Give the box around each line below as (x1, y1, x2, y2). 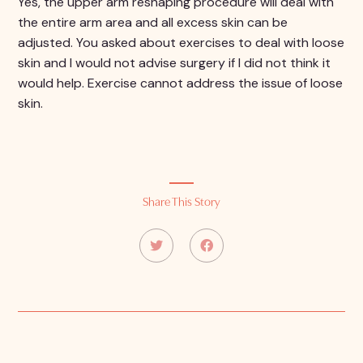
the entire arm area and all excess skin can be (18, 14, 288, 31)
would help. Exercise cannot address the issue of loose (18, 75, 343, 92)
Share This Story (143, 197, 220, 209)
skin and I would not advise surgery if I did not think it (18, 54, 331, 71)
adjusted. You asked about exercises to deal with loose (18, 34, 344, 51)
